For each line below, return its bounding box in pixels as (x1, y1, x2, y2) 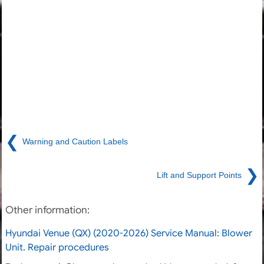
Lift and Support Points (157, 170, 242, 180)
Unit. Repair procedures (5, 242, 109, 254)
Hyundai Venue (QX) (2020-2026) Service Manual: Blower (5, 227, 252, 240)
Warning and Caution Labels (22, 136, 128, 146)
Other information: (5, 204, 90, 217)
